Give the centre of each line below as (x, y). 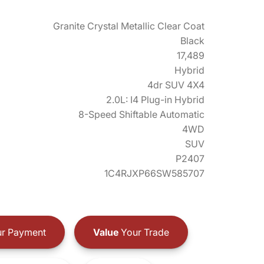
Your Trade (143, 232)
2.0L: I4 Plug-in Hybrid (155, 100)
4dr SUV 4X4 (176, 85)
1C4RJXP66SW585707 (154, 173)
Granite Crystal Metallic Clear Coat (129, 26)
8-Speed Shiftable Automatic (141, 114)
